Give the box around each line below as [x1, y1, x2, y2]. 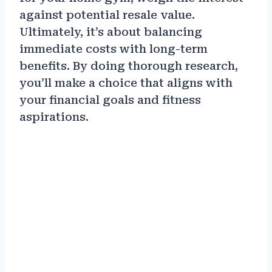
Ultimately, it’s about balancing [19, 25, 202, 38]
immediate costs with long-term [19, 42, 208, 55]
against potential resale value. [19, 8, 195, 21]
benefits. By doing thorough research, [19, 59, 238, 72]
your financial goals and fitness [19, 93, 201, 106]
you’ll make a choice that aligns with [19, 76, 233, 89]
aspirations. [19, 110, 89, 123]
